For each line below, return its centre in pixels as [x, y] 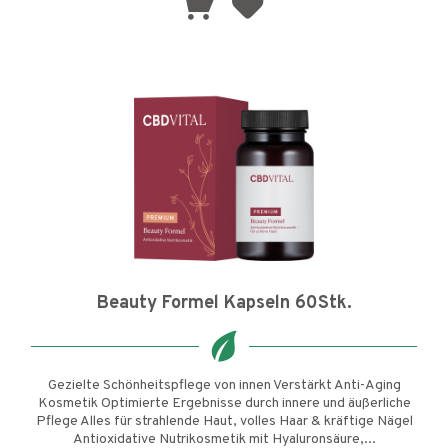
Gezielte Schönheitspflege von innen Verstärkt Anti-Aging [224, 386]
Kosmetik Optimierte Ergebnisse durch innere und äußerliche [224, 404]
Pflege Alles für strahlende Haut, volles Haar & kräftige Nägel [224, 422]
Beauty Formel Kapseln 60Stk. [224, 304]
